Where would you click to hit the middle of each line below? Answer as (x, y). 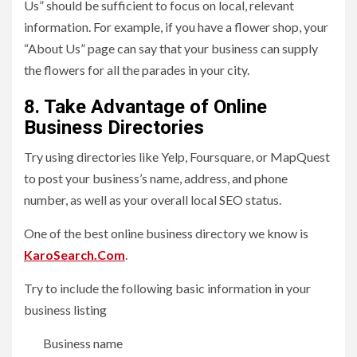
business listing (65, 309)
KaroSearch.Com (75, 254)
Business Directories (114, 127)
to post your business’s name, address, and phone (156, 178)
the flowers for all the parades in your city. (137, 69)
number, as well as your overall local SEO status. (154, 199)
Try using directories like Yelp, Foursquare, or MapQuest (177, 156)
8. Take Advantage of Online (145, 106)
